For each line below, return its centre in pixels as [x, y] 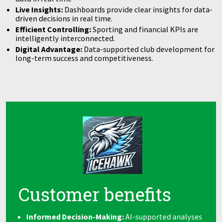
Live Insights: [40, 9]
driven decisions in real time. [64, 18]
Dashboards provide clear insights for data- [139, 9]
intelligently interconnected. [65, 38]
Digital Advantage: [50, 49]
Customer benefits [95, 194]
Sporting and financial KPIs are [145, 29]
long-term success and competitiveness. [84, 58]
